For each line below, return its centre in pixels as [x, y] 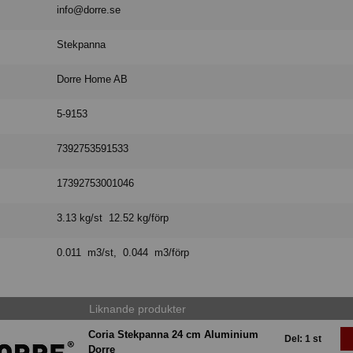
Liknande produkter [137, 308]
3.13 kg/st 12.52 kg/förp [113, 218]
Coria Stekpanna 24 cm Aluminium [173, 335]
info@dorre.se [89, 10]
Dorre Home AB [93, 80]
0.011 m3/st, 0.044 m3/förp [123, 253]
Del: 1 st [303, 339]
